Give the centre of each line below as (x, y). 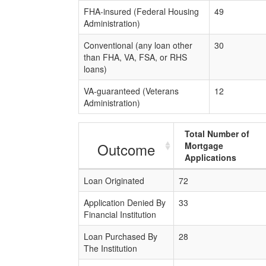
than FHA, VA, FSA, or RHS (135, 57)
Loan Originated (114, 180)
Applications (210, 157)
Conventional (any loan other (138, 45)
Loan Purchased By (121, 236)
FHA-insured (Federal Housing (141, 11)
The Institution (110, 248)
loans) (95, 69)
